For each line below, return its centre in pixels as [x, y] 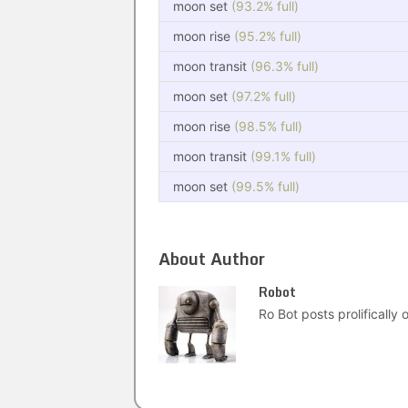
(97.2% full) [264, 96]
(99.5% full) [265, 186]
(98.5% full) [268, 126]
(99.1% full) [283, 156]
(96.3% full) [285, 66]
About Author [212, 259]
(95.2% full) [268, 36]
